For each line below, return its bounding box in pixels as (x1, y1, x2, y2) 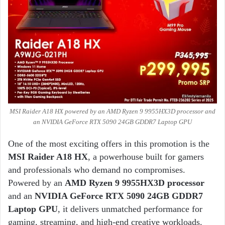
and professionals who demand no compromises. (8, 165, 185, 175)
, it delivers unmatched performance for (58, 204, 202, 214)
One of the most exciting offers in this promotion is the (8, 139, 209, 149)
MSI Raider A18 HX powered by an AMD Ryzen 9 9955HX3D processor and (10, 107, 215, 116)
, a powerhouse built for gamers (88, 152, 204, 162)
